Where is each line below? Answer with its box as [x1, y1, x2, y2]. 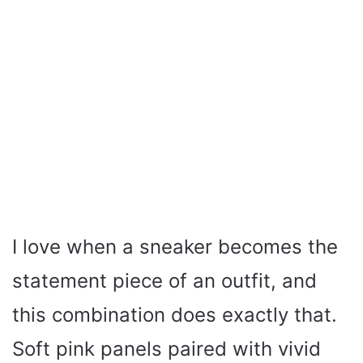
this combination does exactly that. [12, 302, 337, 327]
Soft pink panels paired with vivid [12, 336, 321, 361]
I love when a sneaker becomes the [12, 234, 338, 258]
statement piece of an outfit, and [12, 268, 317, 293]
